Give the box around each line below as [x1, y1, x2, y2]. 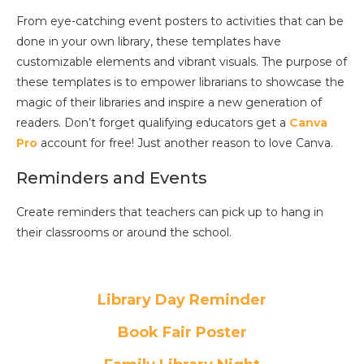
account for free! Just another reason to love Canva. [37, 136, 336, 151]
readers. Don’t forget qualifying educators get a [16, 115, 289, 131]
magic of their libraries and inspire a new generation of [16, 95, 322, 110]
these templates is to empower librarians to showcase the [16, 75, 344, 90]
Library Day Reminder [97, 291, 266, 310]
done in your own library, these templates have [16, 34, 281, 50]
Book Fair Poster [117, 323, 247, 342]
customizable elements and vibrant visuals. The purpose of [16, 54, 347, 70]
